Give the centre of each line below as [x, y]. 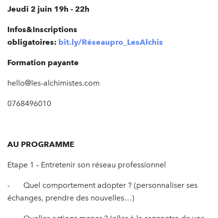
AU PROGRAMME [41, 144]
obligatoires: [32, 42]
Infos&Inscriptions [42, 29]
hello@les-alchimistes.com [54, 83]
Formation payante [43, 63]
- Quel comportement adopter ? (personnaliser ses [102, 185]
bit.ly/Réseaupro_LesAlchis [111, 42]
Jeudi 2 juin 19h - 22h [49, 9]
